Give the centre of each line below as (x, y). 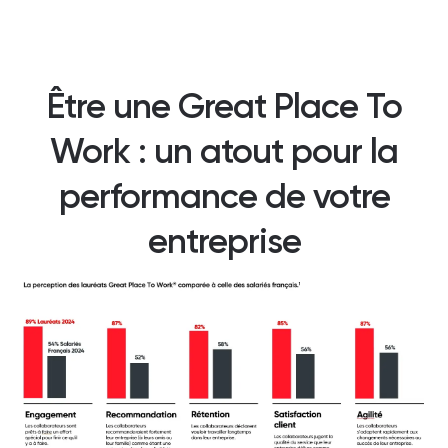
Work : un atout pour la (224, 151)
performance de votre (224, 196)
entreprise (224, 241)
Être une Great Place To (224, 106)
